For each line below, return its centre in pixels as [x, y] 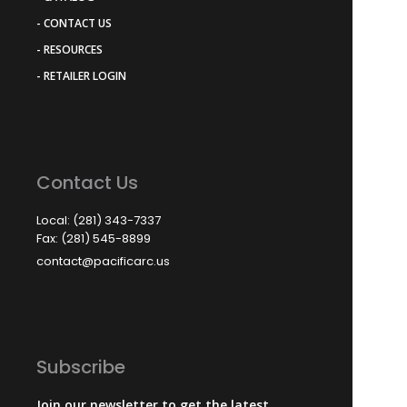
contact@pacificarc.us [103, 261]
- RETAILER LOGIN [81, 75]
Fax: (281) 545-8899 [94, 238]
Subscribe [81, 367]
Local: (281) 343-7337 [99, 220]
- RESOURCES [69, 49]
